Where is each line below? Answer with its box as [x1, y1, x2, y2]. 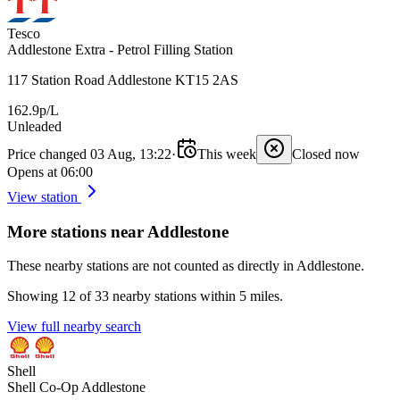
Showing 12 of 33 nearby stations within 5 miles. [7, 288, 283, 304]
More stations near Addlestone [7, 221, 229, 241]
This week [197, 146, 256, 162]
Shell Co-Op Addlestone [7, 379, 146, 396]
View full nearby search [7, 319, 141, 335]
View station [7, 188, 81, 204]
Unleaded [7, 118, 62, 134]
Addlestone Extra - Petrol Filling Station [7, 41, 233, 57]
